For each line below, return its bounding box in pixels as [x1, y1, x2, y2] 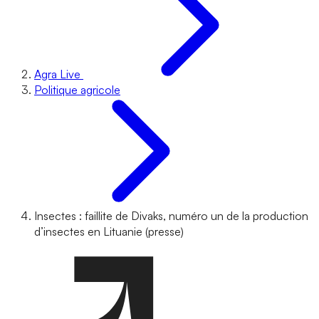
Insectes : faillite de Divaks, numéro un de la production [34, 209, 308, 223]
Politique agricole [34, 83, 120, 97]
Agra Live [34, 67, 80, 81]
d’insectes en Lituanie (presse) [34, 224, 184, 239]
